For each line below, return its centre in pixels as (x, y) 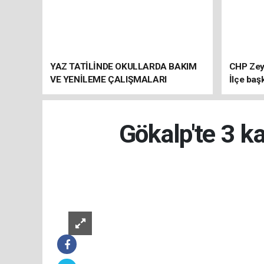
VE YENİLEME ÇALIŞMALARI (108, 79)
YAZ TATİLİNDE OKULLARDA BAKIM (123, 66)
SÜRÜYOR (70, 92)
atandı (242, 92)
